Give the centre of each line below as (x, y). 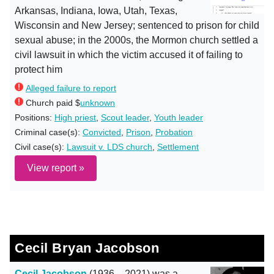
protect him (39, 69)
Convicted (102, 132)
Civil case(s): (41, 147)
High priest (75, 117)
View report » (56, 168)
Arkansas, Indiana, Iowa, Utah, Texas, (96, 11)
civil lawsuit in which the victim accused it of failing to (129, 55)
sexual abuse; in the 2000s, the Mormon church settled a (136, 40)
